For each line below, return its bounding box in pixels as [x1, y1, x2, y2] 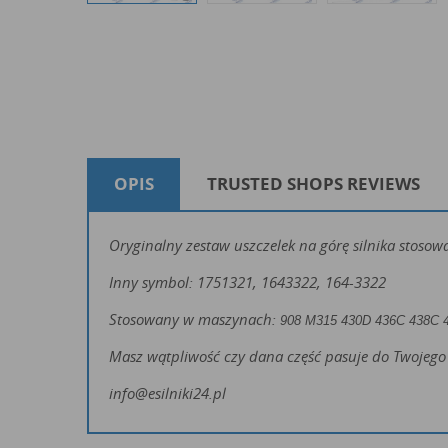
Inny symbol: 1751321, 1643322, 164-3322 [109, 271, 386, 292]
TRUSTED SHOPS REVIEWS [206, 172, 420, 196]
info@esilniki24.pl [109, 382, 226, 403]
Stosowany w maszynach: [109, 308, 280, 329]
